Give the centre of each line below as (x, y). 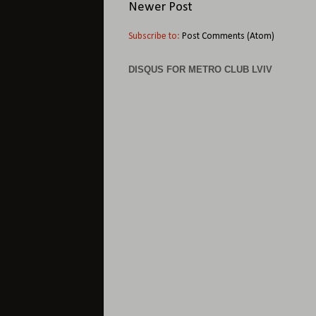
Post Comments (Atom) (228, 37)
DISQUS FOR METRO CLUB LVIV (200, 70)
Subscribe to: (155, 37)
